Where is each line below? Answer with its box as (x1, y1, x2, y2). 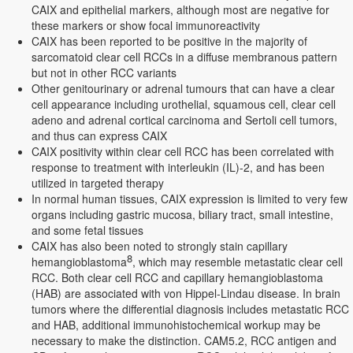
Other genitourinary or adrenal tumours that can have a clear (32, 80, 335, 96)
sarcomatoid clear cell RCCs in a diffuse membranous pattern (32, 49, 337, 65)
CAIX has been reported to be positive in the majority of (32, 33, 307, 49)
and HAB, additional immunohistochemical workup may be (32, 317, 321, 333)
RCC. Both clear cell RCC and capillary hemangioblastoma (32, 269, 323, 285)
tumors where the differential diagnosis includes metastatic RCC (32, 301, 349, 317)
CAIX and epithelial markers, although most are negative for (32, 2, 329, 17)
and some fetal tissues (32, 222, 143, 238)
